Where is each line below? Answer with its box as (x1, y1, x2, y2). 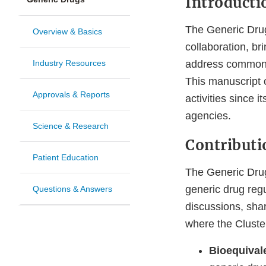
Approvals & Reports (33, 90, 110, 100)
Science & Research (33, 121, 109, 131)
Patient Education (33, 153, 99, 163)
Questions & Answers (33, 184, 112, 194)
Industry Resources (33, 58, 106, 68)
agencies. (185, 110, 231, 122)
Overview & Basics (33, 27, 102, 37)
